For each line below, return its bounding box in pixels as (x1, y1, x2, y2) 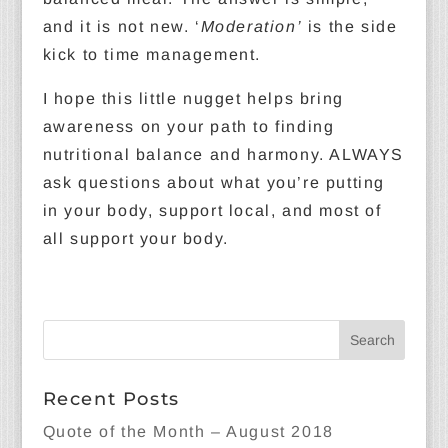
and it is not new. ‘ (42, 18, 201, 35)
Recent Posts (42, 388, 180, 410)
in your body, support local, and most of (42, 202, 382, 219)
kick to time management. (42, 46, 261, 63)
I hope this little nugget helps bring (42, 90, 344, 107)
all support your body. (42, 230, 229, 247)
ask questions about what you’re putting (42, 174, 385, 191)
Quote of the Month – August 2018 (42, 423, 334, 440)
